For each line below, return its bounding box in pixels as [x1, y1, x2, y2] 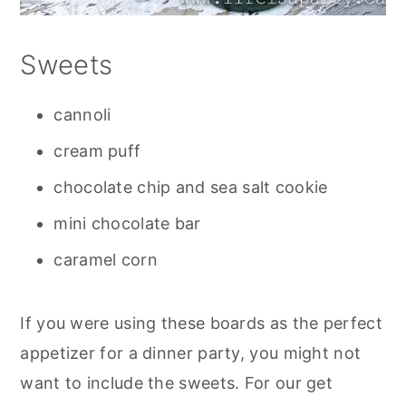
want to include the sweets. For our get [20, 373, 333, 392]
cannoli [53, 105, 111, 124]
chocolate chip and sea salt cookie [53, 178, 328, 197]
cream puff [53, 141, 141, 160]
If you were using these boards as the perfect [20, 314, 382, 333]
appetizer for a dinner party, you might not [20, 343, 362, 362]
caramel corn [53, 250, 158, 269]
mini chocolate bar [53, 214, 201, 233]
